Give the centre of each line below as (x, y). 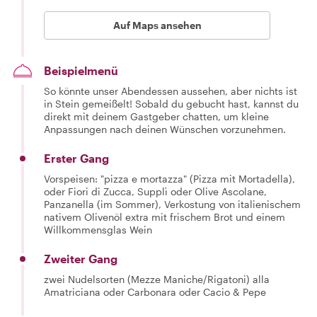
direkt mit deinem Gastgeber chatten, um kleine (156, 116)
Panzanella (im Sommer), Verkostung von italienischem (172, 204)
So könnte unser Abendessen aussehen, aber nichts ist (171, 91)
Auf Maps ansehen (157, 25)
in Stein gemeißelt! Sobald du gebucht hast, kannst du (171, 104)
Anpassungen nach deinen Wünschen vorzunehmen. (165, 129)
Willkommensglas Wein (98, 230)
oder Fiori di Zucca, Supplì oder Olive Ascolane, (155, 191)
